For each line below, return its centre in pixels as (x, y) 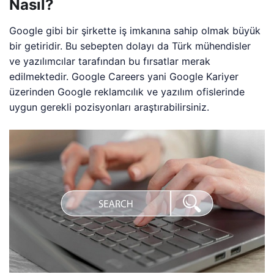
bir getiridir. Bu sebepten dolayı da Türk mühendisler (130, 46)
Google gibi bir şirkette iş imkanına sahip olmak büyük (135, 30)
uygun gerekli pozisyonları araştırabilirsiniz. (109, 107)
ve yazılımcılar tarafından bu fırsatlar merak (110, 61)
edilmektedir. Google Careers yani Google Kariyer (124, 76)
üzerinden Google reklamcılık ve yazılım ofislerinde (127, 91)
